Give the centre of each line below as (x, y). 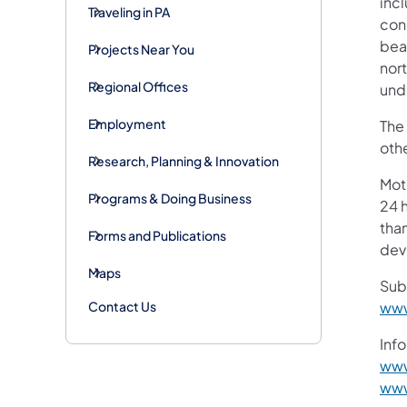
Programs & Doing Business (170, 198)
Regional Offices (138, 86)
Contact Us (122, 306)
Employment (127, 123)
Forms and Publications (157, 235)
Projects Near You (141, 49)
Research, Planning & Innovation (184, 160)
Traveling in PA (129, 11)
